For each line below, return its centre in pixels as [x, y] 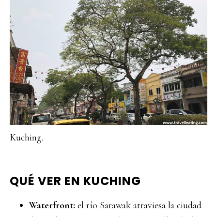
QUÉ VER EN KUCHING [75, 181]
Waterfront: [53, 205]
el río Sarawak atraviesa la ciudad [139, 205]
